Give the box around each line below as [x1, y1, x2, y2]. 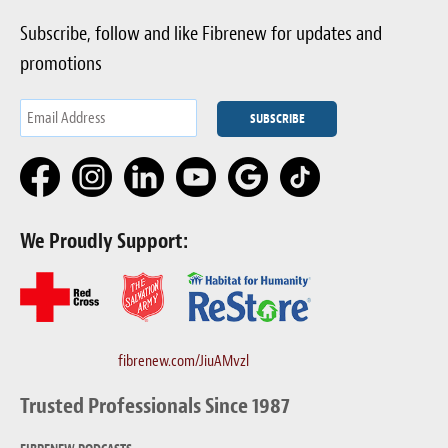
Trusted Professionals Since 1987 [20, 391, 290, 420]
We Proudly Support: [20, 227, 188, 254]
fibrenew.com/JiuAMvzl [117, 350, 249, 371]
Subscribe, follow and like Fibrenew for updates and [20, 20, 382, 46]
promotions [20, 50, 102, 76]
